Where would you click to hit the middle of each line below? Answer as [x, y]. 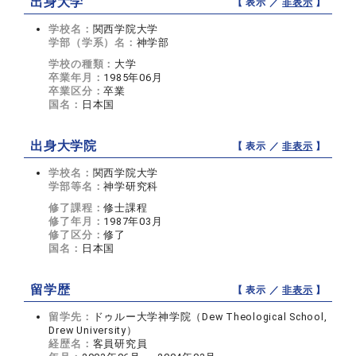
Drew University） [93, 331]
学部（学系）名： [93, 43]
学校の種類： [82, 64]
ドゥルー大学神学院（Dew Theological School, [210, 317]
